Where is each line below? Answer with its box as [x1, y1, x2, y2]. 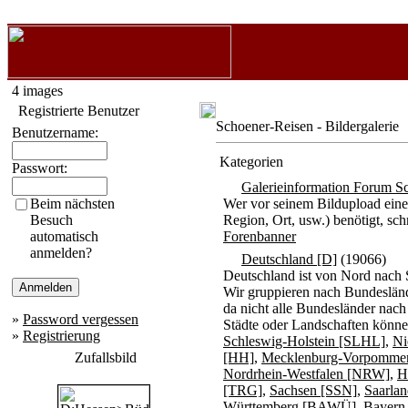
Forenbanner [223, 229, 296, 244]
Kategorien [219, 154, 283, 169]
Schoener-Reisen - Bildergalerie [216, 118, 399, 134]
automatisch [30, 229, 98, 244]
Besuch [30, 212, 73, 228]
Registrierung [23, 328, 100, 343]
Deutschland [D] [241, 251, 337, 267]
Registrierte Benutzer [17, 103, 139, 118]
